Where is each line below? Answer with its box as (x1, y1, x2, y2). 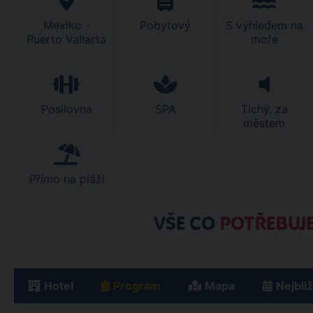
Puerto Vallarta (27, 32, 107, 46)
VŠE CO (153, 212, 219, 235)
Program (113, 279, 161, 293)
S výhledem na (225, 18, 303, 32)
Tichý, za (240, 102, 288, 116)
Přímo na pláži (29, 172, 105, 186)
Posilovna (41, 102, 92, 116)
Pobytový (140, 18, 191, 32)
